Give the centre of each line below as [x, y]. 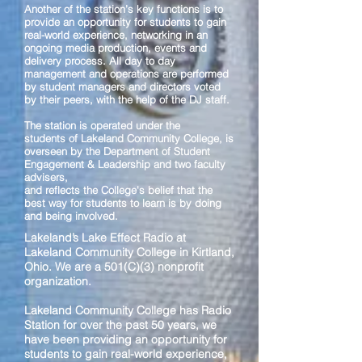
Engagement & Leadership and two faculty [125, 164]
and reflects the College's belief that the [118, 190]
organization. [59, 281]
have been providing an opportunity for [126, 339]
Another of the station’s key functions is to [124, 9]
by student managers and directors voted [122, 86]
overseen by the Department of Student [117, 151]
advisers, [46, 177]
